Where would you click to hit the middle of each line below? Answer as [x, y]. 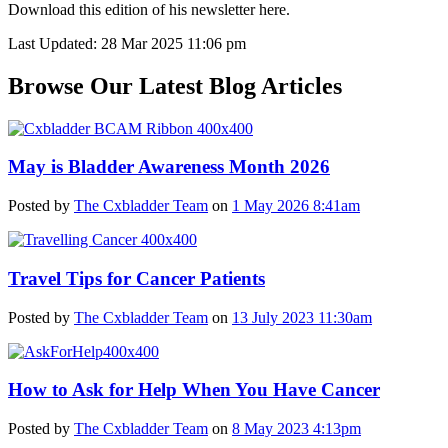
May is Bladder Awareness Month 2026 [169, 167]
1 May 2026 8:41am [296, 206]
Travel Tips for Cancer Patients [136, 278]
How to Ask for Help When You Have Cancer [194, 390]
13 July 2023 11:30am [302, 317]
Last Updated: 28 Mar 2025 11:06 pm [127, 43]
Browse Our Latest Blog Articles [175, 85]
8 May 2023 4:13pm [296, 428]
